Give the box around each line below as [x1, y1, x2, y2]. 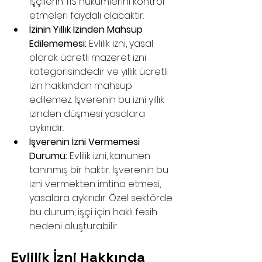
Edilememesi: [29, 37, 87, 50]
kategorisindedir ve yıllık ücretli [29, 65, 170, 78]
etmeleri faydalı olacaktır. [29, 9, 144, 22]
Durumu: [29, 149, 67, 163]
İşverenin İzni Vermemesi [29, 135, 142, 149]
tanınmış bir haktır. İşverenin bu [29, 163, 171, 177]
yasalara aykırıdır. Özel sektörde [29, 191, 175, 205]
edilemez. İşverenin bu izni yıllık [29, 93, 167, 106]
